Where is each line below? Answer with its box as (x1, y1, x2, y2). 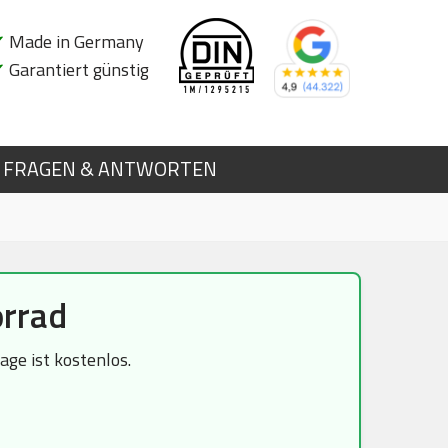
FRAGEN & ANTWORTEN (2, 154, 217, 184)
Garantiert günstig (5, 56, 149, 83)
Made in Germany (5, 28, 144, 55)
